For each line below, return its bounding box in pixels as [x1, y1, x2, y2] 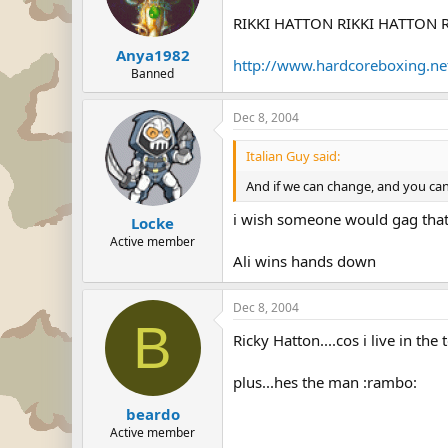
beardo [125, 403, 180, 424]
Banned [131, 64, 174, 82]
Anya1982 [115, 44, 190, 65]
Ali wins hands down [233, 251, 376, 271]
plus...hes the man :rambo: [233, 372, 417, 392]
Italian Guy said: [246, 146, 340, 165]
